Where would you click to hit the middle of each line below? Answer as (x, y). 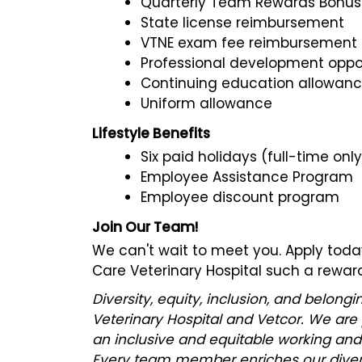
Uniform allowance (206, 103)
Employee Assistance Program (247, 177)
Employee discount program (240, 197)
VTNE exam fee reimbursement (249, 42)
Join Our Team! (145, 227)
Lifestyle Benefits (151, 133)
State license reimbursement (242, 22)
